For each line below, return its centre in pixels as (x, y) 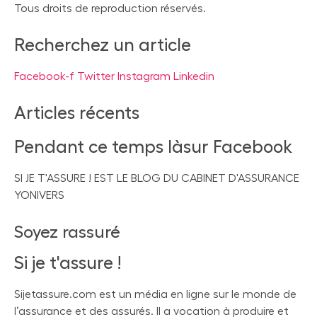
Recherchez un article (103, 45)
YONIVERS (39, 195)
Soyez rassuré (67, 232)
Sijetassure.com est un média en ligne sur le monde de (155, 294)
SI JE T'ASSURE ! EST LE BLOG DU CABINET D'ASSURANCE (157, 178)
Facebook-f (46, 76)
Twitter (97, 76)
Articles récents (77, 113)
